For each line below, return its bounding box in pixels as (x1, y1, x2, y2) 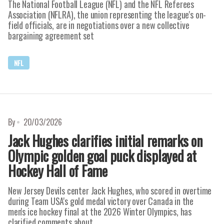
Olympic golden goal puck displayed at (8, 145, 196, 166)
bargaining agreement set (8, 29, 94, 42)
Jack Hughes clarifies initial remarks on (8, 130, 202, 151)
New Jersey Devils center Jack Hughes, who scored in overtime (8, 184, 212, 197)
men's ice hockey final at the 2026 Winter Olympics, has (8, 205, 192, 218)
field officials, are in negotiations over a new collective (8, 18, 189, 31)
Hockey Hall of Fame (8, 160, 107, 181)
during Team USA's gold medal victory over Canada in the (8, 194, 194, 207)
